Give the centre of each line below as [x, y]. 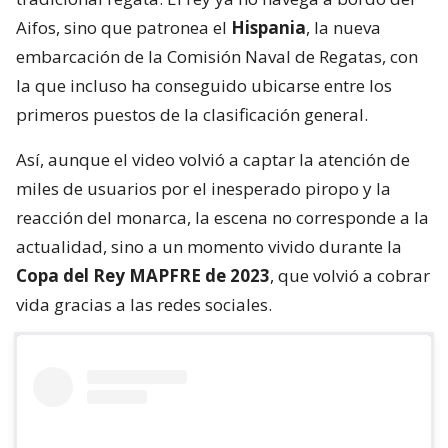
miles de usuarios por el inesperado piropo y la [203, 189]
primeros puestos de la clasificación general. [192, 115]
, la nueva [343, 28]
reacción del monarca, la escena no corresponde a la [222, 218]
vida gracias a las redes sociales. [144, 305]
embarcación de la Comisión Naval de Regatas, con [217, 57]
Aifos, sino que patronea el [123, 28]
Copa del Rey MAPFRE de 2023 [143, 276]
